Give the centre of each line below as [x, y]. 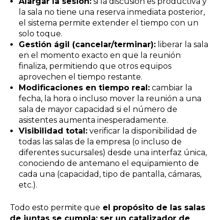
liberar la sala [182, 44]
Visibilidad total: [53, 131]
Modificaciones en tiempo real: [84, 87]
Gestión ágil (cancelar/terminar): [87, 44]
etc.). [28, 185]
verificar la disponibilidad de [142, 131]
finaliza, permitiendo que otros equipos [95, 66]
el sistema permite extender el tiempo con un [108, 23]
